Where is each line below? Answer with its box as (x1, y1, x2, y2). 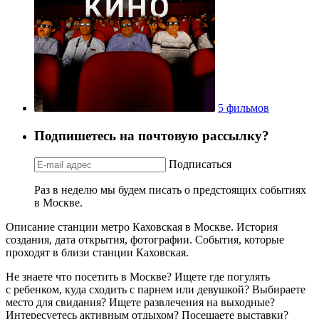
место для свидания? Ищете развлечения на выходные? (6, 296, 275, 308)
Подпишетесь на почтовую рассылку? (34, 127, 269, 143)
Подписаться (169, 157, 231, 170)
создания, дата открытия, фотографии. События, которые (6, 233, 284, 246)
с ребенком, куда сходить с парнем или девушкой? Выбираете (6, 283, 305, 296)
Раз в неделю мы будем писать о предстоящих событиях (34, 183, 306, 196)
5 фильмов (218, 102, 269, 115)
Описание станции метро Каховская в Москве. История (6, 220, 278, 233)
